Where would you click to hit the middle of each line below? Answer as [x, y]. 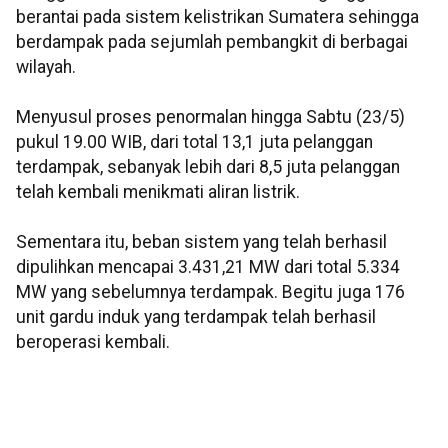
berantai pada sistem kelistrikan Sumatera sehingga [217, 17]
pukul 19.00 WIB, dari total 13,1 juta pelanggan [194, 142]
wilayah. [46, 67]
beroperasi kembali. [93, 342]
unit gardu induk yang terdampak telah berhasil [196, 317]
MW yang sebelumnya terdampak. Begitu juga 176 [210, 292]
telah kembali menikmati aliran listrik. [158, 192]
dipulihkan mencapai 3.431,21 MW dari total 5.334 [208, 267]
